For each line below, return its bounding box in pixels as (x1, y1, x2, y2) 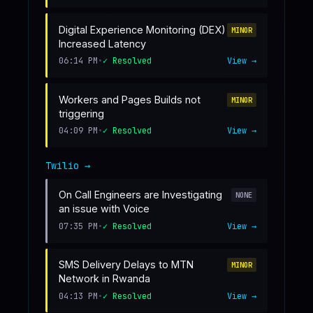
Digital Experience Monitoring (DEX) (59, 23, 226, 36)
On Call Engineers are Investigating (59, 189, 222, 201)
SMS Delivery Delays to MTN (59, 259, 194, 271)
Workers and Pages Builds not (59, 93, 201, 105)
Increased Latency (59, 37, 146, 50)
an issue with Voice (59, 203, 150, 215)
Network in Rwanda (59, 272, 150, 285)
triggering (59, 107, 104, 119)
